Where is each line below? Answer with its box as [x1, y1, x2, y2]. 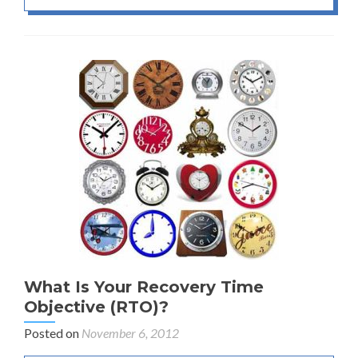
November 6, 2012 [82, 324, 179, 340]
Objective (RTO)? [24, 296, 169, 316]
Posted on [24, 324, 82, 340]
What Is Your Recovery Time [24, 276, 264, 296]
